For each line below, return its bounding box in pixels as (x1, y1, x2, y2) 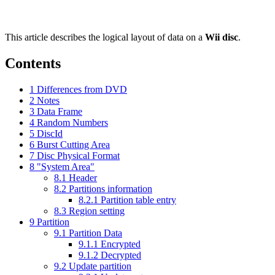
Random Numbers (37, 117, 108, 128)
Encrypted (101, 238, 141, 249)
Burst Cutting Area (37, 139, 110, 150)
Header (69, 172, 97, 183)
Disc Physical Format (37, 150, 120, 161)
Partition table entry (101, 194, 176, 205)
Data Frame (37, 106, 82, 117)
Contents (5, 55, 61, 71)
